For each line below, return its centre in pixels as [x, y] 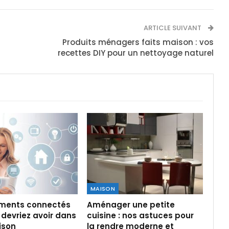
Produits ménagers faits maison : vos [138, 42]
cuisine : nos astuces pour [140, 215]
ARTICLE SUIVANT [173, 28]
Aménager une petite [131, 204]
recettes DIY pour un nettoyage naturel [135, 53]
